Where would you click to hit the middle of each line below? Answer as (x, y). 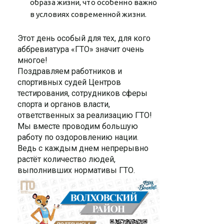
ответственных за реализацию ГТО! (85, 115)
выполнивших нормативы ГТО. (76, 170)
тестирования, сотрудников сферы (82, 93)
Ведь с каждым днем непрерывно (83, 148)
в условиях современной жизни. (88, 14)
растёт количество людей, (66, 159)
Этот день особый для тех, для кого (84, 38)
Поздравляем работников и (70, 71)
